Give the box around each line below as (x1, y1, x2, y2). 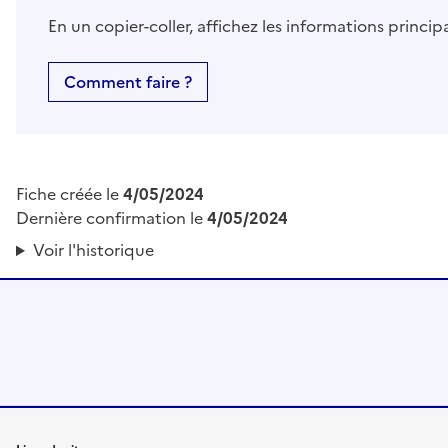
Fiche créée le (16, 182, 123, 207)
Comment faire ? (64, 70, 192, 95)
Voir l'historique (32, 238, 154, 263)
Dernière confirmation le (16, 206, 207, 231)
